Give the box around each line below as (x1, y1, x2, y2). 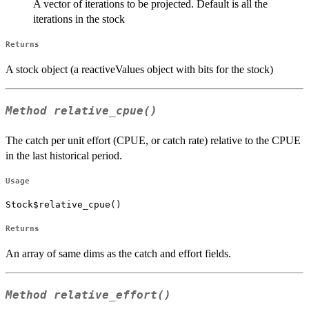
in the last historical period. (6, 149, 122, 161)
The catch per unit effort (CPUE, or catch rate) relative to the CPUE (6, 134, 301, 146)
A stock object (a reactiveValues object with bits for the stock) (6, 63, 273, 76)
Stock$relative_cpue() (6, 199, 121, 210)
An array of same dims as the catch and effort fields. (6, 247, 231, 259)
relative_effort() (54, 288, 171, 301)
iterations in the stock (33, 13, 125, 26)
